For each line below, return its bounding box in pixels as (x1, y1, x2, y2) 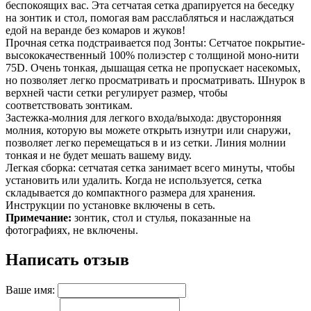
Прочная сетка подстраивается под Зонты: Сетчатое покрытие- (6, 37, 305, 49)
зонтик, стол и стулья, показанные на (72, 212, 251, 224)
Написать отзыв (6, 251, 129, 269)
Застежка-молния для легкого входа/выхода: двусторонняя (6, 112, 281, 124)
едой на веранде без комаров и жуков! (6, 24, 185, 37)
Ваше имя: (6, 284, 55, 296)
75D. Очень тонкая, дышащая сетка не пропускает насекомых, (6, 62, 301, 74)
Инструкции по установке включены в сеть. (6, 199, 215, 212)
